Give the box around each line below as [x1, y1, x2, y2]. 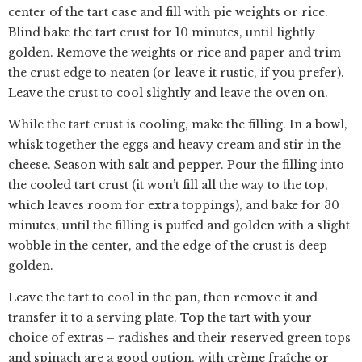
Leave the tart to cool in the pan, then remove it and [8, 290, 318, 305]
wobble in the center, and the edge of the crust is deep [8, 238, 327, 253]
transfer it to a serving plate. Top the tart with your [8, 310, 312, 325]
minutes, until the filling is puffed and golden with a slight [8, 218, 350, 233]
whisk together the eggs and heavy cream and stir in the [8, 137, 341, 152]
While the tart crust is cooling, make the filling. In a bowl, [8, 117, 347, 132]
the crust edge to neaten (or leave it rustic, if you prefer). [8, 65, 344, 80]
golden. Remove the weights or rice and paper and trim [8, 45, 341, 60]
